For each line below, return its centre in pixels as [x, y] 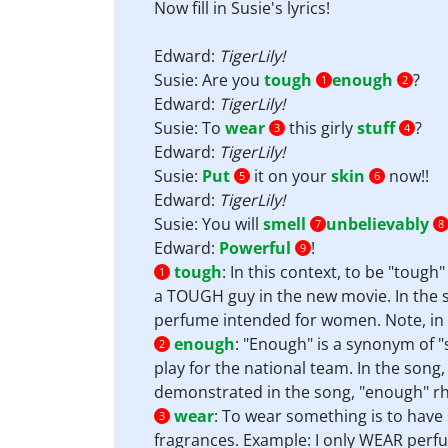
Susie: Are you [209, 80]
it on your [290, 176]
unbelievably [377, 224]
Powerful [255, 248]
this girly [321, 128]
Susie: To [189, 128]
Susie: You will [208, 224]
